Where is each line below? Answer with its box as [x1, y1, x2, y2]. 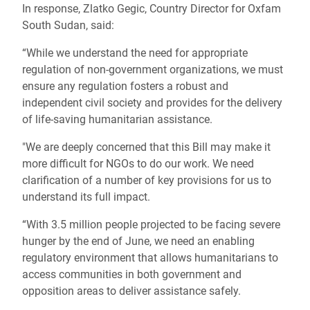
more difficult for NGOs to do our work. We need [22, 157, 254, 170]
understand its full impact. [22, 190, 150, 203]
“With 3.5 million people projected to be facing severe [22, 218, 280, 231]
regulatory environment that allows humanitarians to [22, 251, 278, 264]
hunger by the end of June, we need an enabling [22, 235, 255, 248]
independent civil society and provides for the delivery [22, 96, 282, 109]
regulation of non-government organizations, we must [22, 63, 283, 76]
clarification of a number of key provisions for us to [22, 174, 271, 187]
